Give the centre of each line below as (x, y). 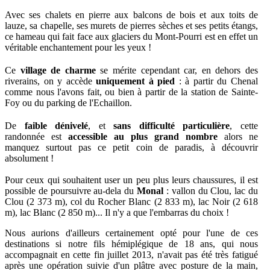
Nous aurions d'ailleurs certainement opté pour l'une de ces (131, 233)
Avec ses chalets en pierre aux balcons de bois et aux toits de (131, 14)
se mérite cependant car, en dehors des (177, 70)
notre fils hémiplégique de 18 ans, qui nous (160, 243)
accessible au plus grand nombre (143, 136)
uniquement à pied (136, 81)
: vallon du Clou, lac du (211, 190)
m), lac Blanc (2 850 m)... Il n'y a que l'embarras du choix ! (117, 212)
